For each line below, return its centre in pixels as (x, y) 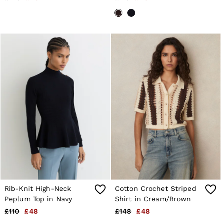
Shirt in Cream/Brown (153, 199)
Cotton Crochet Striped (156, 189)
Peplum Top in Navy (38, 199)
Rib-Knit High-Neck (38, 189)
